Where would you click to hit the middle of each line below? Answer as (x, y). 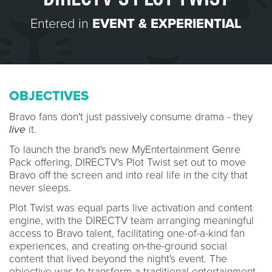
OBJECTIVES (49, 96)
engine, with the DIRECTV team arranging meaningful (131, 220)
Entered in (61, 23)
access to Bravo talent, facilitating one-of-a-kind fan (127, 233)
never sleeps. (42, 188)
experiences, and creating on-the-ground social (118, 246)
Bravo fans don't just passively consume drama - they (131, 117)
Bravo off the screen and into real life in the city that (128, 175)
